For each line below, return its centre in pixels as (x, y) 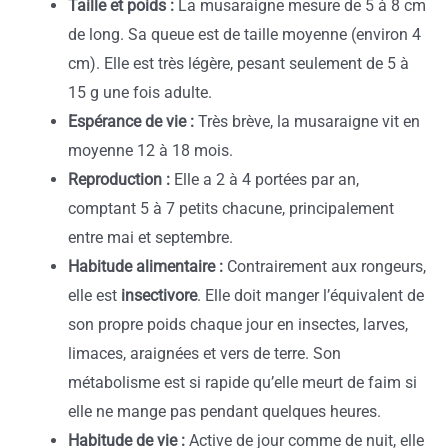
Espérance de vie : (131, 122)
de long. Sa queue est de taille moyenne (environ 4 (244, 35)
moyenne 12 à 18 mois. (150, 151)
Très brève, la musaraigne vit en (307, 122)
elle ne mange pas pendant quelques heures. (224, 412)
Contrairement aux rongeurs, (324, 267)
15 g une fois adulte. (140, 93)
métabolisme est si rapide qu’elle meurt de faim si (242, 383)
